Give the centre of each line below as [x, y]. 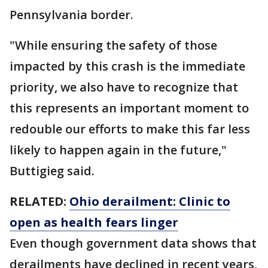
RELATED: [39, 202]
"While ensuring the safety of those [113, 45]
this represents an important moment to [129, 108]
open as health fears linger [94, 223]
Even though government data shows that [133, 243]
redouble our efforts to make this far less [130, 129]
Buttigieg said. [52, 171]
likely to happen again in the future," [118, 150]
